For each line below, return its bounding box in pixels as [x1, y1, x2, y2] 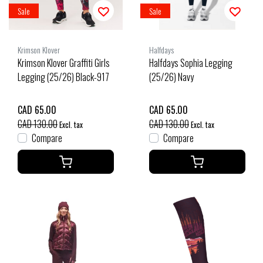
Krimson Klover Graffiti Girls [18, 55, 110, 70]
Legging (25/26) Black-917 [18, 69, 109, 84]
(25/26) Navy [149, 69, 194, 84]
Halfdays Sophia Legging [149, 55, 232, 70]
